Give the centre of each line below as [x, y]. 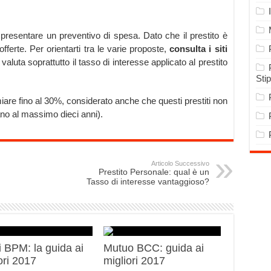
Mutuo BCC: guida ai [154, 248]
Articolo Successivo [180, 164]
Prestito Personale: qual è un [154, 172]
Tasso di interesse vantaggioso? [148, 182]
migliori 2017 [135, 261]
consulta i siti [198, 49]
